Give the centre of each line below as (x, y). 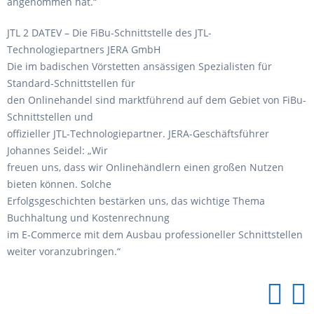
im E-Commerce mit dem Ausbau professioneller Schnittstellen (155, 234)
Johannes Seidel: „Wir (57, 150)
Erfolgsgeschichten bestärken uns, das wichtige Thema (136, 201)
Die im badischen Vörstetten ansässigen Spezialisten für (139, 66)
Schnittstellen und (50, 117)
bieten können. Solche (59, 184)
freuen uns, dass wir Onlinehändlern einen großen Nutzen (145, 167)
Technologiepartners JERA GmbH (84, 49)
